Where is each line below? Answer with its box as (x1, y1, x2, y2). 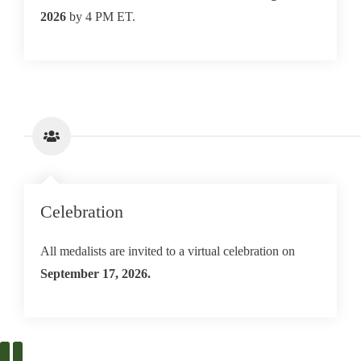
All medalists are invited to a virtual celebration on (40, 244, 295, 258)
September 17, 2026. (40, 267, 151, 280)
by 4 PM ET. (66, 10, 135, 23)
